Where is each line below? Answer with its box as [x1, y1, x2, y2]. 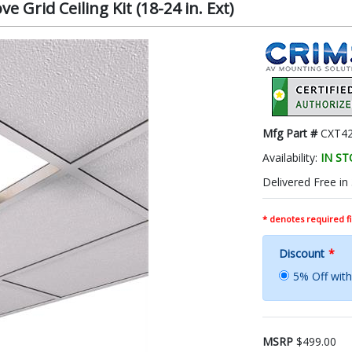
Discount [279, 245, 324, 261]
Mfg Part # [262, 125, 321, 141]
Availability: [262, 149, 321, 165]
